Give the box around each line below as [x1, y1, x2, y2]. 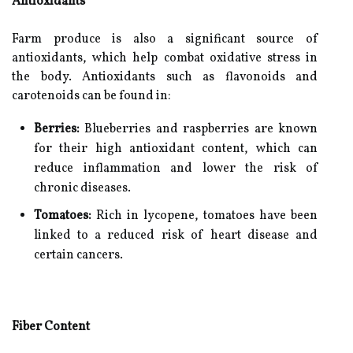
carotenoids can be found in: [12, 87, 171, 105]
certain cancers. [34, 247, 123, 264]
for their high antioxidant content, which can [34, 140, 318, 158]
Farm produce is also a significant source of [12, 31, 318, 48]
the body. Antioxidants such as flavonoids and [12, 69, 318, 86]
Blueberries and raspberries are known [80, 121, 318, 138]
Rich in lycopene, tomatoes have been [91, 207, 318, 225]
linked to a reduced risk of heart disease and [34, 227, 318, 244]
